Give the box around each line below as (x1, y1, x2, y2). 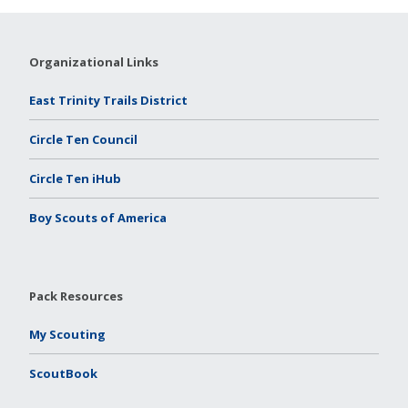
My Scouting (29, 326, 106, 343)
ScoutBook (29, 365, 97, 382)
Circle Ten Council (29, 131, 138, 148)
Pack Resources (29, 288, 123, 305)
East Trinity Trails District (29, 92, 188, 109)
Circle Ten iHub (29, 170, 121, 188)
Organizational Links (29, 54, 158, 71)
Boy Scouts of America (29, 209, 167, 227)
